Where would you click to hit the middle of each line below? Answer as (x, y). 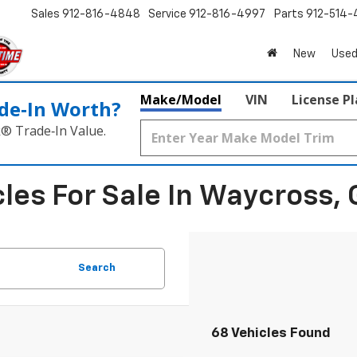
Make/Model (181, 100)
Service (167, 15)
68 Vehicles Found (271, 333)
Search (97, 268)
